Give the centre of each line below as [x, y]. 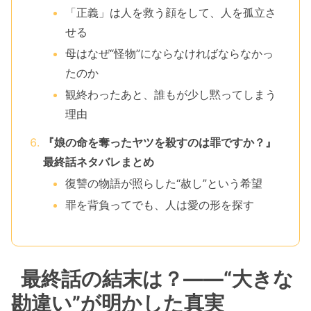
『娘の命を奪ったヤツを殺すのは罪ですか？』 [159, 143]
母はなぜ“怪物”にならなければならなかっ [169, 54]
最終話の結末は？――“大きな [158, 279]
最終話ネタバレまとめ [98, 162]
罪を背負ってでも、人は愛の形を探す [159, 205]
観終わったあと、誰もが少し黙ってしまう [170, 95]
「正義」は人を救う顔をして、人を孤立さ [170, 12]
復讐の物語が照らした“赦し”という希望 [163, 184]
